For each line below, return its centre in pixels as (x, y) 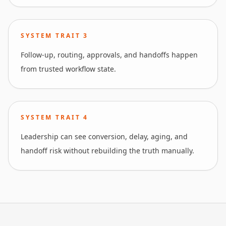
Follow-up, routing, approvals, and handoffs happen (109, 55)
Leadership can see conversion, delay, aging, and (104, 136)
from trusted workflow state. (68, 69)
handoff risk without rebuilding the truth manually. (107, 151)
